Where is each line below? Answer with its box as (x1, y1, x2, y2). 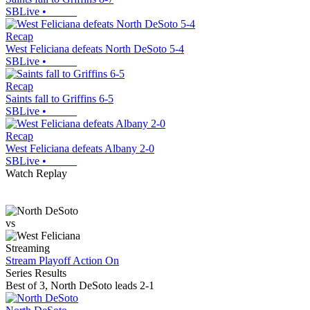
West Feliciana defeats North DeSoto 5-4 (6, 43, 184, 55)
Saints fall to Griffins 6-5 (6, 93, 113, 105)
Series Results (6, 267, 66, 280)
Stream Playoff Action (6, 255, 102, 267)
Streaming (6, 242, 50, 255)
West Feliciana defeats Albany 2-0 (6, 143, 154, 155)
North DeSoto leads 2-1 (51, 280, 154, 292)
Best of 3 (6, 280, 45, 292)
